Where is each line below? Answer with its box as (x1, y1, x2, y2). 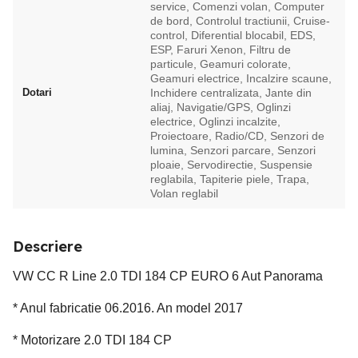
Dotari (22, 86, 52, 98)
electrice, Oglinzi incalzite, (150, 115, 280, 128)
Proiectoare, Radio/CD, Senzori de (150, 129, 324, 142)
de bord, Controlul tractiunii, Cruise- (150, 14, 330, 27)
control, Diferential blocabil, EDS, (150, 29, 316, 42)
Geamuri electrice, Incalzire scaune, (150, 72, 332, 85)
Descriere (13, 237, 82, 256)
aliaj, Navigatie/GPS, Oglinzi (150, 101, 291, 113)
